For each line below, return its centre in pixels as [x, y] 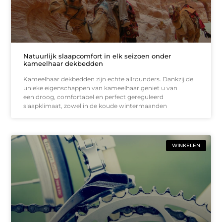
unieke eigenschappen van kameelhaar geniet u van [101, 88]
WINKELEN [186, 146]
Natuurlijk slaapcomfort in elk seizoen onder [97, 56]
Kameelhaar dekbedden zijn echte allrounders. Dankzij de [109, 79]
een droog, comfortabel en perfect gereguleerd [94, 97]
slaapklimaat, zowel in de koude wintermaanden [95, 106]
